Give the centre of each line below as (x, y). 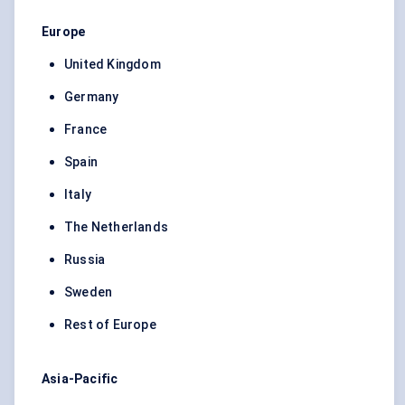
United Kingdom (113, 65)
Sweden (89, 292)
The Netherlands (116, 227)
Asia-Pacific (80, 379)
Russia (85, 260)
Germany (92, 97)
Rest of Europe (110, 325)
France (86, 130)
